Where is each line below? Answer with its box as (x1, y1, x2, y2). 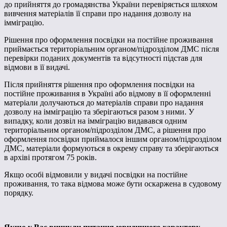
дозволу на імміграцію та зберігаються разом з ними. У (4, 107, 194, 116)
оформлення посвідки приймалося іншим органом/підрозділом (4, 134, 221, 143)
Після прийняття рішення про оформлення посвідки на (4, 80, 195, 89)
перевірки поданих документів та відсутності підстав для (4, 53, 202, 62)
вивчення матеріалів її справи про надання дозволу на (4, 9, 191, 18)
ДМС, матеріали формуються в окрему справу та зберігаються (4, 143, 218, 153)
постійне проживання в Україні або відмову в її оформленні (4, 89, 211, 98)
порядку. (4, 188, 33, 197)
